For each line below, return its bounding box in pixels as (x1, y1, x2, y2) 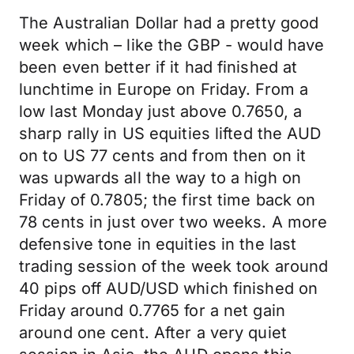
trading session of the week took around (19, 257, 329, 276)
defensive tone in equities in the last (19, 235, 297, 254)
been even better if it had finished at (19, 58, 298, 77)
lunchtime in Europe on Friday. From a (19, 80, 309, 99)
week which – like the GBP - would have (19, 36, 325, 55)
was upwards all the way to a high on (19, 168, 302, 187)
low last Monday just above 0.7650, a (19, 102, 303, 121)
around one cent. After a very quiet (19, 323, 287, 342)
